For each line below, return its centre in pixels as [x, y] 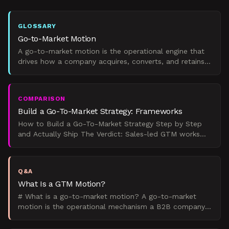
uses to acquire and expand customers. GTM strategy [111, 217]
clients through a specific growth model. [88, 72]
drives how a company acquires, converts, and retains [111, 61]
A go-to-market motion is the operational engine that [111, 51]
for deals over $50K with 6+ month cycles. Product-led [115, 144]
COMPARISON [42, 99]
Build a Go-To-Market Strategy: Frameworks [100, 111]
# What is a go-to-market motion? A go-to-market [80, 196]
